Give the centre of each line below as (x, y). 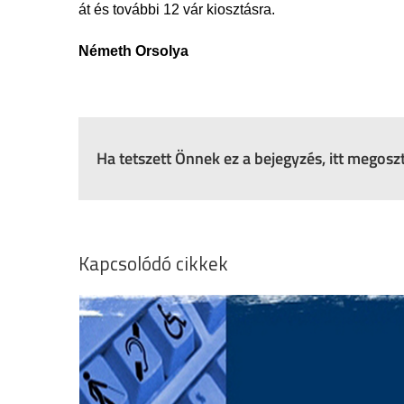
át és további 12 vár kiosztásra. (177, 9)
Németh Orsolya (133, 51)
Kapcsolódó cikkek (153, 263)
